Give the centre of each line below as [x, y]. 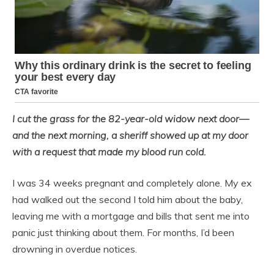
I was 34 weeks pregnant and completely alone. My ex [132, 183]
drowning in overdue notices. [75, 249]
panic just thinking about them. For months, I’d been [123, 233]
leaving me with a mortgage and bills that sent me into [131, 216]
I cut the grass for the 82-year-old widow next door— [131, 119]
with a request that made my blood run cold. [109, 152]
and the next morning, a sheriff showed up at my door [130, 135]
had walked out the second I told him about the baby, [128, 200]
